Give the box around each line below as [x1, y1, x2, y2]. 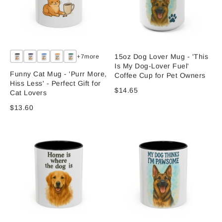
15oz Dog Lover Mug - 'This [114, 53, 208, 61]
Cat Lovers [10, 89, 47, 97]
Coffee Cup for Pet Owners [114, 71, 206, 80]
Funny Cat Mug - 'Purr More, [10, 70, 107, 78]
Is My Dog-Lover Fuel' [114, 62, 189, 70]
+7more [77, 53, 100, 60]
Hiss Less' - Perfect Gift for [10, 79, 101, 88]
